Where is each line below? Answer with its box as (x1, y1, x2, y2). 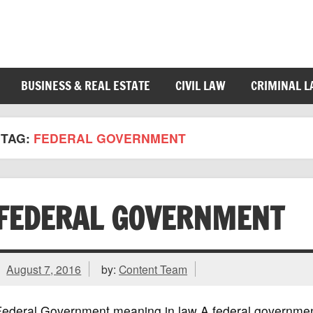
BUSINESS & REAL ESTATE (20, 77, 150, 95)
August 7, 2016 (6, 261, 82, 277)
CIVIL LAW (175, 77, 226, 95)
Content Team (119, 261, 188, 277)
